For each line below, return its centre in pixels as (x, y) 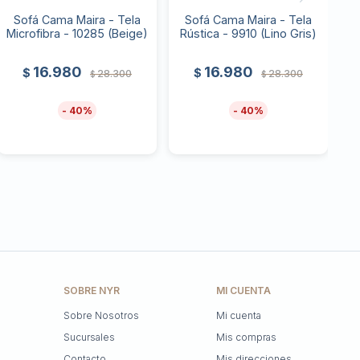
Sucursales (90, 337)
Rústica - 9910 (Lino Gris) (248, 34)
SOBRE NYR (92, 290)
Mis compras (246, 337)
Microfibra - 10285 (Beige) (77, 34)
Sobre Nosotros (102, 315)
